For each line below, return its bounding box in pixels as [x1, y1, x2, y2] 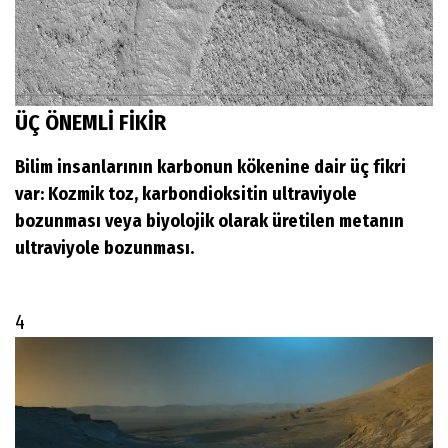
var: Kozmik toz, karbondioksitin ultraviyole [15, 182, 357, 205]
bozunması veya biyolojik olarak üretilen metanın [15, 209, 404, 232]
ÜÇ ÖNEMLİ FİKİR [15, 108, 171, 136]
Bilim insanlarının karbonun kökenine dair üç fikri [15, 155, 406, 178]
